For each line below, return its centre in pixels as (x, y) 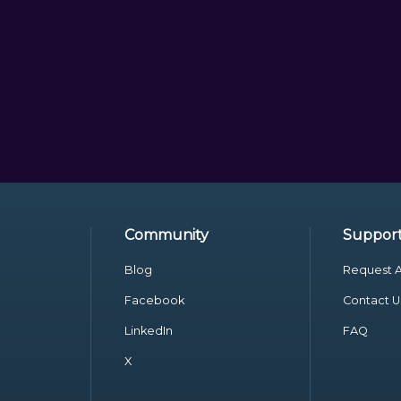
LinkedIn (149, 331)
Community (166, 235)
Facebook (154, 300)
